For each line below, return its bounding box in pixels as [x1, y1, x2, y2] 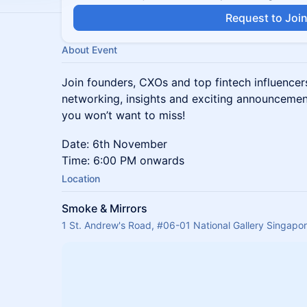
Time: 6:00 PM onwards [62, 153, 184, 167]
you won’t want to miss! [62, 108, 185, 122]
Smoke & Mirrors [62, 201, 147, 215]
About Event [62, 44, 117, 56]
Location [62, 173, 100, 184]
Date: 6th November [62, 137, 167, 151]
